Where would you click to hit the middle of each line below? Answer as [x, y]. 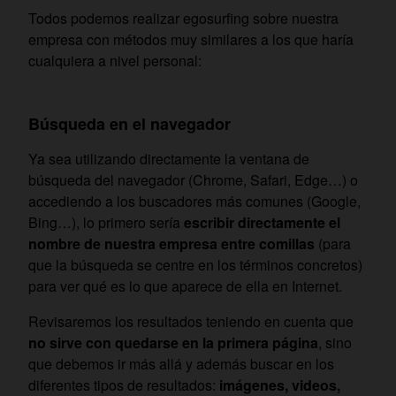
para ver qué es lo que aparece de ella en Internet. [187, 286]
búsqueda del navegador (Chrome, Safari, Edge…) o [193, 180]
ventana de [274, 159]
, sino [335, 343]
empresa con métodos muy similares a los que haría [191, 40]
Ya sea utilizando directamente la [132, 159]
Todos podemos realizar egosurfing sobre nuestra [183, 19]
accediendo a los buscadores [120, 202]
